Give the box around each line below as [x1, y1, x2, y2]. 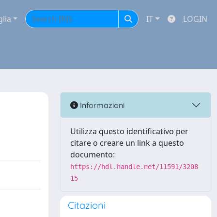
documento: [70, 149, 115, 160]
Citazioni [68, 199, 106, 211]
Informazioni [78, 100, 124, 110]
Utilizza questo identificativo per [70, 126, 188, 137]
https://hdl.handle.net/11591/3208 [70, 163, 198, 170]
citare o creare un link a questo [70, 138, 184, 148]
